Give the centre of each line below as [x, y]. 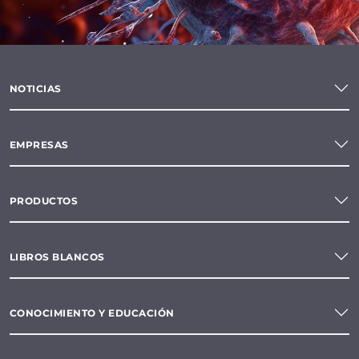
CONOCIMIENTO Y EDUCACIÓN [92, 313]
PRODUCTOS [44, 200]
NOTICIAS [36, 88]
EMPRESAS [39, 144]
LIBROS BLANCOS [57, 256]
